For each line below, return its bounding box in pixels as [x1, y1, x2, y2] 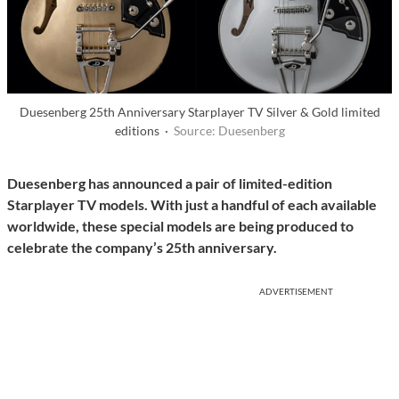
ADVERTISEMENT [259, 286, 333, 297]
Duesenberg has [7, 175, 112, 192]
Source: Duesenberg [173, 123, 285, 139]
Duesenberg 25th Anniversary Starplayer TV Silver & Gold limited [19, 104, 380, 120]
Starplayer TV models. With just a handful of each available [7, 196, 377, 214]
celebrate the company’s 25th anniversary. [7, 239, 277, 256]
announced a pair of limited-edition [112, 175, 332, 192]
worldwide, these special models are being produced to [7, 217, 354, 235]
